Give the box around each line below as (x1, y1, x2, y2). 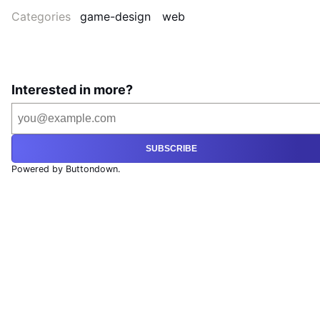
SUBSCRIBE (146, 144, 197, 154)
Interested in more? (11, 82, 133, 98)
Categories (11, 9, 74, 24)
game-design (80, 9, 151, 24)
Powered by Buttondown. (11, 164, 120, 175)
